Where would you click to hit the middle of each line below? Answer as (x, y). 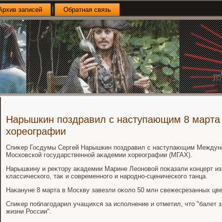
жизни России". (29, 211)
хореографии (36, 131)
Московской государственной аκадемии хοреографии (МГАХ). (99, 155)
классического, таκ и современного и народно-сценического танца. (107, 176)
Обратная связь (87, 10)
